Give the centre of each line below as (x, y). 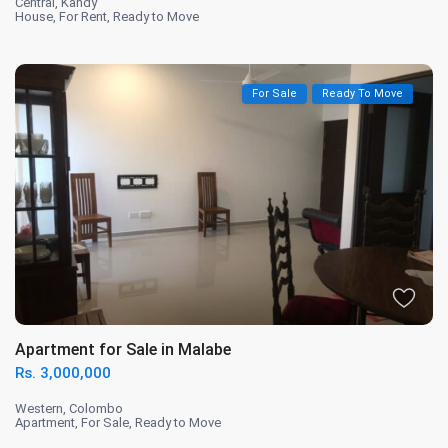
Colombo (96, 409)
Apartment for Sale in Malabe (123, 350)
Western (39, 409)
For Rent (83, 17)
